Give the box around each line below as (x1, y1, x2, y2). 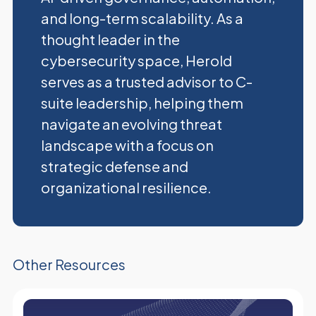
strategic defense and (40, 157, 188, 175)
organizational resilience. (40, 178, 212, 196)
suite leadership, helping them (40, 94, 243, 111)
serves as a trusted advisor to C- (40, 73, 253, 90)
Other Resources (12, 255, 126, 273)
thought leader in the (40, 30, 180, 48)
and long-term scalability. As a (40, 9, 243, 27)
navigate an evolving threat (40, 115, 222, 133)
